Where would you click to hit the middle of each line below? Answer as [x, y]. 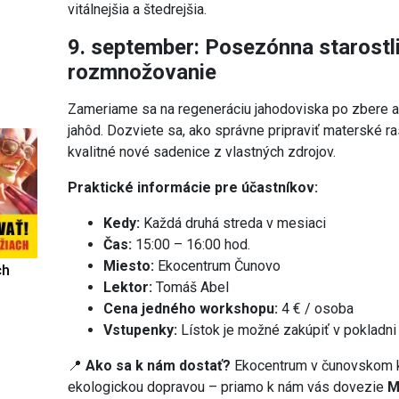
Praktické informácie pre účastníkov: [193, 187]
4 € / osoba [316, 308]
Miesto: [129, 265]
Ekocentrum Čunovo [218, 265]
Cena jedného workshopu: [191, 308]
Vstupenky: [141, 330]
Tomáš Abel [191, 287]
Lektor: [128, 287]
